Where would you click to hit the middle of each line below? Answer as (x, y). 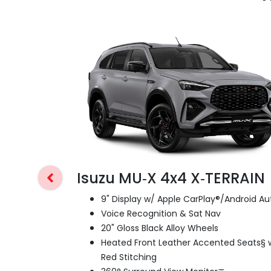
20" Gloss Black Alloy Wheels (160, 228)
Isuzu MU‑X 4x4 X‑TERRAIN (171, 178)
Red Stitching (129, 257)
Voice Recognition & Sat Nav (161, 214)
